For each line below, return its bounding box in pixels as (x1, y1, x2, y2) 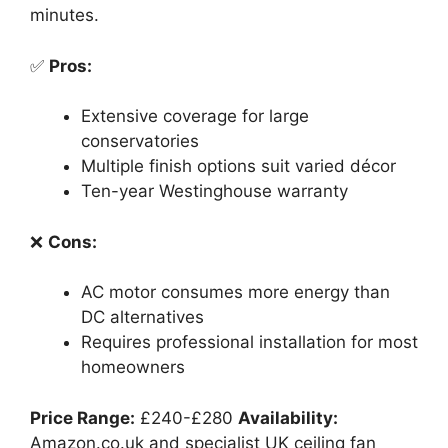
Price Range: (30, 407, 135, 428)
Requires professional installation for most (81, 332, 418, 353)
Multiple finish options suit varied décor (81, 156, 396, 177)
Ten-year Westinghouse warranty (81, 181, 348, 202)
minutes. (30, 5, 99, 26)
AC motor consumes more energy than (81, 282, 390, 303)
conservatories (81, 131, 199, 152)
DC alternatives (81, 307, 204, 328)
